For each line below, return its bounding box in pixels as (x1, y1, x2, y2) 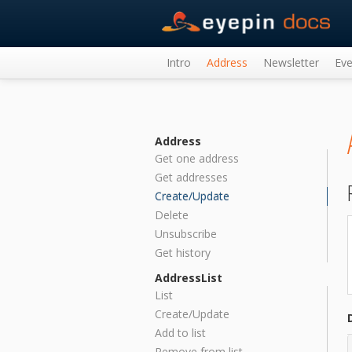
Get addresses (155, 170, 228, 185)
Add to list (155, 325, 206, 340)
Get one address (155, 151, 239, 166)
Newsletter (263, 55, 319, 70)
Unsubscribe (155, 226, 217, 241)
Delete (155, 207, 189, 222)
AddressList (155, 270, 222, 285)
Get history (155, 245, 211, 260)
